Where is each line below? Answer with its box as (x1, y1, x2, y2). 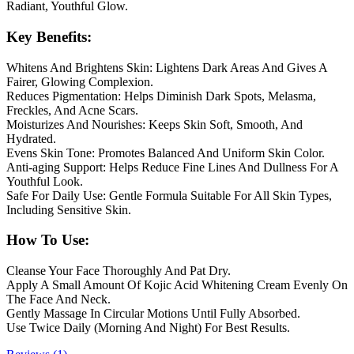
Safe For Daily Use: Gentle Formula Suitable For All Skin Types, (6, 188, 332, 202)
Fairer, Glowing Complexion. (6, 74, 153, 88)
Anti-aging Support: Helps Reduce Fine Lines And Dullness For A (6, 160, 338, 174)
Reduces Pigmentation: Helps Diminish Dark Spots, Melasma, (6, 88, 316, 103)
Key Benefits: (6, 28, 92, 45)
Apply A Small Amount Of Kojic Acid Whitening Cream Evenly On (6, 278, 348, 292)
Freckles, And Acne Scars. (6, 103, 138, 117)
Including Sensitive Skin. (6, 202, 131, 217)
